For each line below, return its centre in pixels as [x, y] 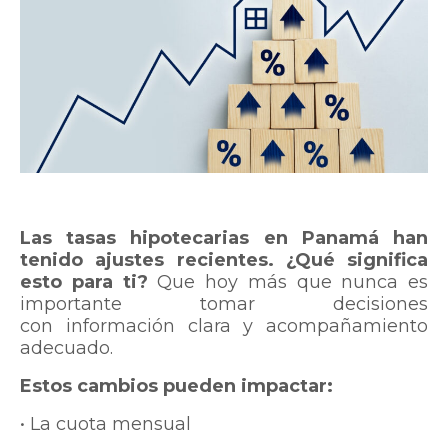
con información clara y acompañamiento [224, 326]
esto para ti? [89, 282]
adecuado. [66, 348]
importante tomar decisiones [224, 304]
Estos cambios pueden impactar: [176, 386]
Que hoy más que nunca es [292, 282]
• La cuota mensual [105, 424]
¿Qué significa [356, 260]
